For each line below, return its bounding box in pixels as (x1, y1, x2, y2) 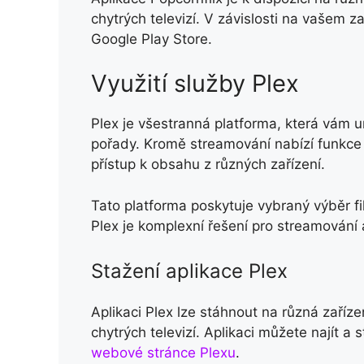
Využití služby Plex (91, 69, 299, 98)
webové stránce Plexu (91, 344, 236, 362)
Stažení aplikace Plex (91, 259, 293, 284)
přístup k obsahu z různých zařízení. (91, 156, 325, 173)
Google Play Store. (91, 30, 212, 47)
